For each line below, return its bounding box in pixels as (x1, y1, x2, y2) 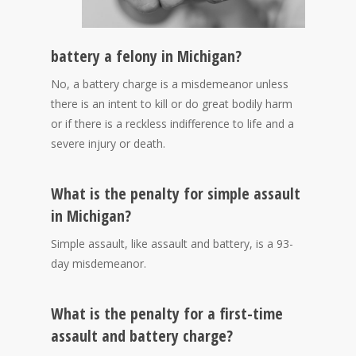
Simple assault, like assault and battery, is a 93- (51, 235, 293, 251)
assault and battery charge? (51, 324, 233, 346)
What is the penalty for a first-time (51, 302, 283, 324)
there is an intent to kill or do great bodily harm (51, 95, 292, 111)
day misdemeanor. (51, 255, 146, 271)
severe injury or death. (51, 135, 165, 151)
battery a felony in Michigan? (51, 44, 242, 67)
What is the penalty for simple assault (51, 182, 300, 204)
